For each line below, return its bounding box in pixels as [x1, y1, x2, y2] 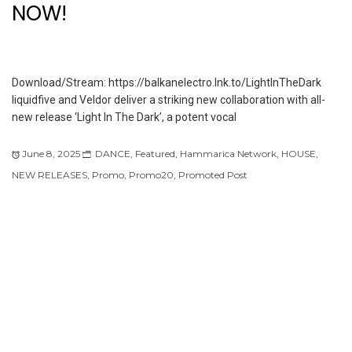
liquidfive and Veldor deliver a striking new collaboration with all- [12, 93, 325, 106]
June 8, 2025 [22, 147, 80, 159]
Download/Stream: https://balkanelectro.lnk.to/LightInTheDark [12, 75, 321, 89]
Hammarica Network [180, 147, 277, 159]
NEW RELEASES [12, 168, 87, 181]
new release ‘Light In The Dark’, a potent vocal [12, 110, 236, 123]
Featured [135, 147, 175, 159]
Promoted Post [178, 168, 247, 181]
